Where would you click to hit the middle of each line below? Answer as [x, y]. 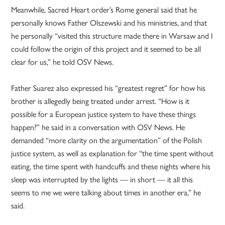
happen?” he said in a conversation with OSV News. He [98, 127]
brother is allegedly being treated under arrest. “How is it [100, 101]
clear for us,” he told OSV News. [63, 62]
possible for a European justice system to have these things [104, 114]
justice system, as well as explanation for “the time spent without [113, 153]
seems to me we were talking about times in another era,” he [106, 192]
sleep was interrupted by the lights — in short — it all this [102, 179]
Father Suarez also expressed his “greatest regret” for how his [108, 88]
